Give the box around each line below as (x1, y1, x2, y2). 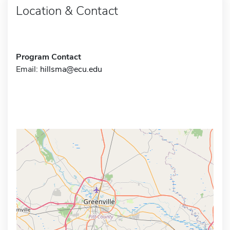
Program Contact (16, 51, 81, 63)
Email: (16, 63, 40, 75)
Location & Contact (16, 2, 118, 19)
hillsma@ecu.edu (40, 63, 102, 75)
